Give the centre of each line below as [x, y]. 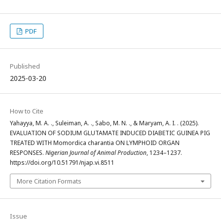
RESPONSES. [28, 153]
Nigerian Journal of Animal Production [96, 153]
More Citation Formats [49, 181]
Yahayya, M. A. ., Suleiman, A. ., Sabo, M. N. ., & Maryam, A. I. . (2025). [104, 123]
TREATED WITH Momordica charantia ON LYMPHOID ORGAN [95, 143]
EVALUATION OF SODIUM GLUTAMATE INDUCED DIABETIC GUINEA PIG [110, 133]
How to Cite [27, 111]
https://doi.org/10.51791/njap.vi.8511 [62, 163]
